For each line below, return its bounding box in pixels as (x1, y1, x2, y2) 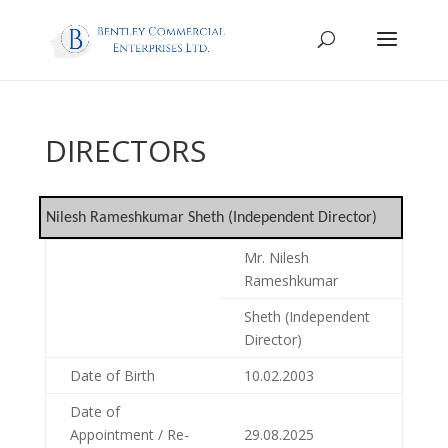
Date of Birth (69, 365, 155, 385)
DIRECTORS (44, 130, 206, 171)
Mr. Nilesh (243, 247, 309, 267)
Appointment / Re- (69, 424, 189, 444)
